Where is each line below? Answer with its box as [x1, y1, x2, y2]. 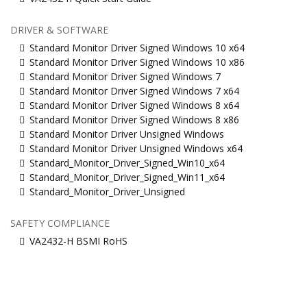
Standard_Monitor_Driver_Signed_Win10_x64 [29, 156, 225, 170]
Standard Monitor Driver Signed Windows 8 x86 [29, 113, 239, 127]
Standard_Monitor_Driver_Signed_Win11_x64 [29, 171, 225, 184]
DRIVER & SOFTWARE [10, 23, 108, 37]
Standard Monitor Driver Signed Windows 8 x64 [29, 99, 239, 112]
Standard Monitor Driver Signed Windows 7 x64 [29, 84, 239, 98]
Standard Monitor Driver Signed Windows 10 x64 [29, 41, 245, 55]
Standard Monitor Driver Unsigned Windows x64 [29, 142, 243, 156]
